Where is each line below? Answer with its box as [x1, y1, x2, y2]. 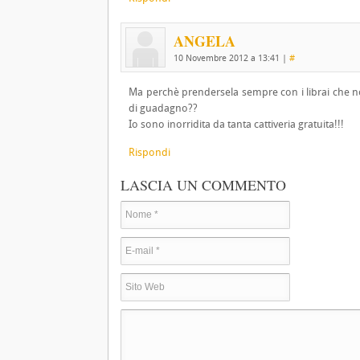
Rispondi [129, 146, 170, 158]
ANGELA [174, 31, 235, 51]
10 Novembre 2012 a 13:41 [174, 53, 280, 63]
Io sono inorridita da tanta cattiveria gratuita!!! [129, 118, 344, 130]
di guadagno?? [129, 102, 198, 114]
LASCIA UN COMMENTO [121, 175, 286, 194]
